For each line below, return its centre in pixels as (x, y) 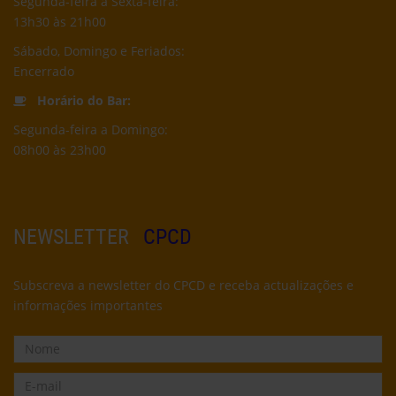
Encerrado (44, 72)
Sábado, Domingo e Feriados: (99, 51)
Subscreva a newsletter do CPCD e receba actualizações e (183, 286)
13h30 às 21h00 (60, 22)
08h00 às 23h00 (60, 150)
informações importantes (88, 306)
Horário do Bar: (82, 101)
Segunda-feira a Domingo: (91, 130)
